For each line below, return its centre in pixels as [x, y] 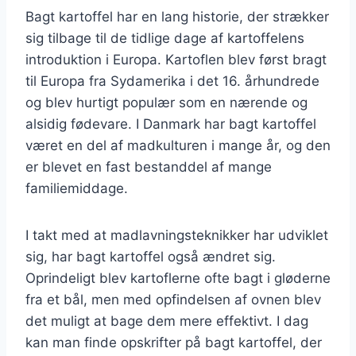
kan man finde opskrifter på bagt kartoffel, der [174, 342]
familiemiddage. [77, 188]
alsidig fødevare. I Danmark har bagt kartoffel [171, 124]
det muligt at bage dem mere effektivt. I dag [167, 321]
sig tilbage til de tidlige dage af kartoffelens [165, 38]
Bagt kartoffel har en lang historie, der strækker [177, 16]
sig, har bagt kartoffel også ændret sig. [151, 256]
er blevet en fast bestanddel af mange [149, 166]
